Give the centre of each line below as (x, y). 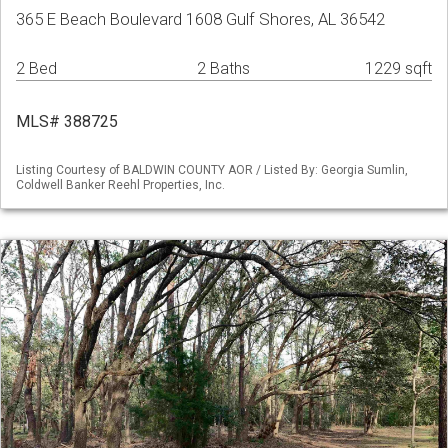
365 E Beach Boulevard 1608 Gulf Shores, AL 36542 (200, 19)
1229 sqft (398, 69)
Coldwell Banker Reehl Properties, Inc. (120, 185)
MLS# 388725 (67, 122)
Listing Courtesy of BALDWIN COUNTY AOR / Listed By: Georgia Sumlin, (212, 170)
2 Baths (223, 69)
